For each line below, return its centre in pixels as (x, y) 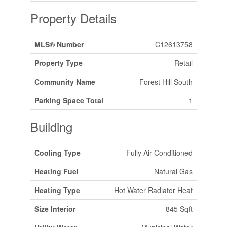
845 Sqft (179, 209)
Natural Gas (173, 171)
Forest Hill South (166, 81)
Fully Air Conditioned (159, 152)
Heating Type (57, 190)
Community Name (65, 81)
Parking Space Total (69, 100)
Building (51, 126)
